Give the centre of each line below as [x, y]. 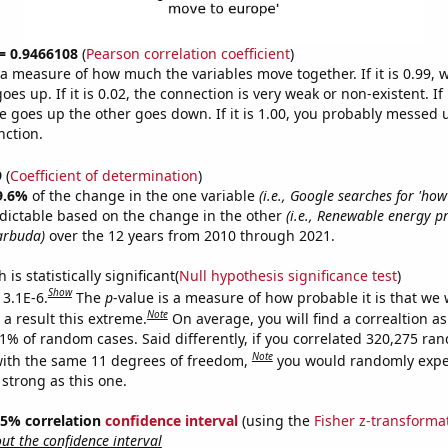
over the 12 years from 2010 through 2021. [189, 235]
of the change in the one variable [145, 195]
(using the [275, 420]
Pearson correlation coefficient [187, 53]
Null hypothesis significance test [287, 275]
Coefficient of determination [103, 175]
